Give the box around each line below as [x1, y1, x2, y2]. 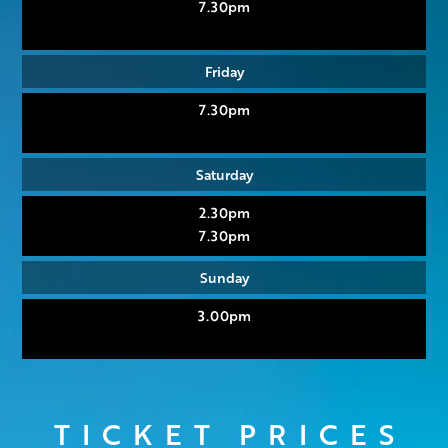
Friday [204, 60, 244, 81]
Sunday [199, 266, 249, 287]
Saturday [195, 163, 253, 184]
